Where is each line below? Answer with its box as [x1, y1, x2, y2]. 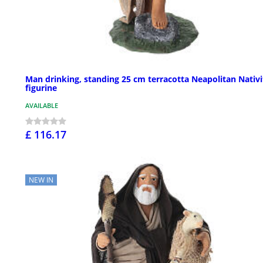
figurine [25, 82, 57, 93]
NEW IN [29, 174, 53, 185]
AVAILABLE [25, 100, 58, 110]
